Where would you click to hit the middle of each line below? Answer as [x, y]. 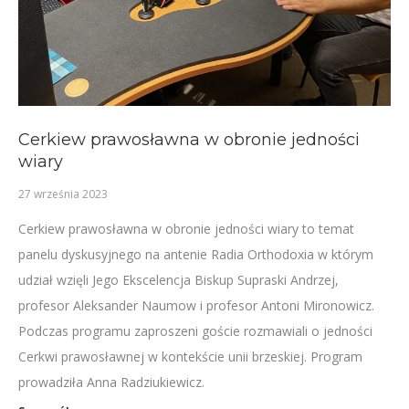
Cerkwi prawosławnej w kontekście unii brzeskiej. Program [190, 357]
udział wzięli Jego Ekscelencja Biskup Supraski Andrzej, [178, 280]
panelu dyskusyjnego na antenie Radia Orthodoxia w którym [196, 254]
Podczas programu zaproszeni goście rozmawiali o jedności [195, 331]
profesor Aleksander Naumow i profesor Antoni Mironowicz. [196, 305]
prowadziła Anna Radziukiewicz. [111, 382]
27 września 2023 [63, 194]
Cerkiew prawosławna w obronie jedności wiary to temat [186, 229]
